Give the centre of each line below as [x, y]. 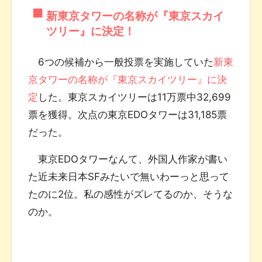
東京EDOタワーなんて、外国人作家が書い [128, 159]
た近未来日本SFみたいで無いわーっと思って [129, 176]
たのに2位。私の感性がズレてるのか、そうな [131, 194]
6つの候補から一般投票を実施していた [121, 62]
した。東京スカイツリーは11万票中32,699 [135, 97]
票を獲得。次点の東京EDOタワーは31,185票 [128, 114]
